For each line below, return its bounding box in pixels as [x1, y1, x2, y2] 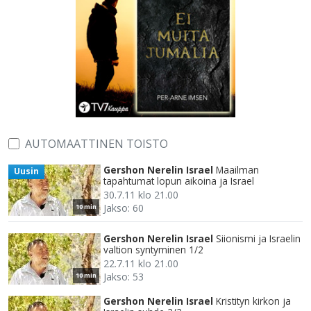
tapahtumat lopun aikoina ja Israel [103, 174, 254, 188]
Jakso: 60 [103, 201, 144, 215]
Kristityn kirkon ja [216, 294, 291, 308]
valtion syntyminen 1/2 [103, 243, 203, 257]
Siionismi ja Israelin [216, 232, 301, 246]
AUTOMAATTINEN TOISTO [25, 136, 168, 152]
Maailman [216, 163, 259, 177]
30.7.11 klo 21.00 [103, 188, 178, 202]
